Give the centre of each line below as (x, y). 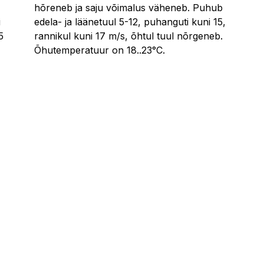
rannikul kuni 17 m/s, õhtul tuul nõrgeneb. (128, 36)
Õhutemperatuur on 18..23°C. (100, 50)
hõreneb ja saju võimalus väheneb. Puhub (128, 8)
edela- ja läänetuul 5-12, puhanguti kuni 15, (130, 22)
